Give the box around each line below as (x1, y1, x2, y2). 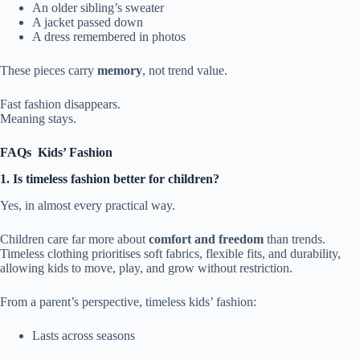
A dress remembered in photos (32, 30, 186, 44)
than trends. (264, 231, 325, 246)
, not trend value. (142, 63, 227, 78)
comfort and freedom (149, 231, 264, 246)
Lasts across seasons (32, 328, 135, 342)
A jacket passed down (32, 15, 143, 30)
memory (97, 63, 142, 78)
